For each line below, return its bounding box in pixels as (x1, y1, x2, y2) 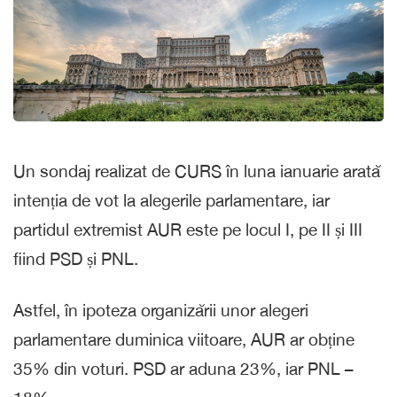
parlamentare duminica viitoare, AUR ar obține (13, 329, 354, 349)
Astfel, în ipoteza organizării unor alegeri (13, 300, 308, 320)
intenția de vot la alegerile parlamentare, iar (13, 190, 330, 210)
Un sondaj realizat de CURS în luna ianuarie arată (13, 160, 380, 181)
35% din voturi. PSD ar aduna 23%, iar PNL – (13, 358, 354, 378)
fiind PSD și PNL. (13, 248, 138, 269)
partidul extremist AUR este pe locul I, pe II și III (13, 219, 362, 239)
